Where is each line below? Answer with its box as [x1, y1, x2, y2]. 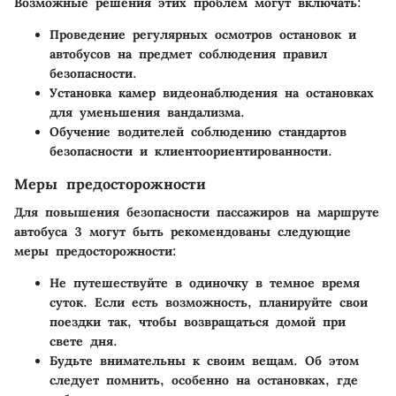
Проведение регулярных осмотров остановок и [49, 26, 356, 42]
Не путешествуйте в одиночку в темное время [49, 274, 360, 291]
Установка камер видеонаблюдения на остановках [49, 84, 374, 101]
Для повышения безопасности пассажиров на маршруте [14, 203, 379, 220]
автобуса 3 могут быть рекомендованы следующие [14, 223, 351, 240]
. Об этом [293, 352, 359, 369]
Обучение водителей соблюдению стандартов [49, 123, 346, 140]
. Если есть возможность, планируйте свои [83, 293, 368, 310]
